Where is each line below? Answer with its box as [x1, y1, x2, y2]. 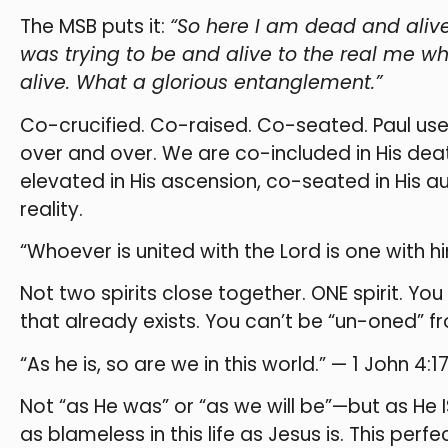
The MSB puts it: [20, 13, 170, 41]
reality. [20, 195, 83, 223]
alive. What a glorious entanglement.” [20, 69, 382, 97]
